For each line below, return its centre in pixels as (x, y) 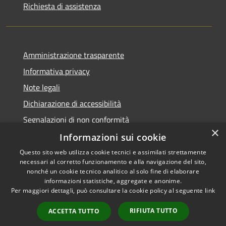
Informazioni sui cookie (113, 137)
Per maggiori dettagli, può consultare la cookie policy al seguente (108, 190)
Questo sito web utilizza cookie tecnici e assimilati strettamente (113, 152)
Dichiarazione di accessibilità (72, 103)
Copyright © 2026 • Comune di (169, 170)
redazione (169, 207)
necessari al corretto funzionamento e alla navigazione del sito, (113, 162)
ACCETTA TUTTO (74, 211)
